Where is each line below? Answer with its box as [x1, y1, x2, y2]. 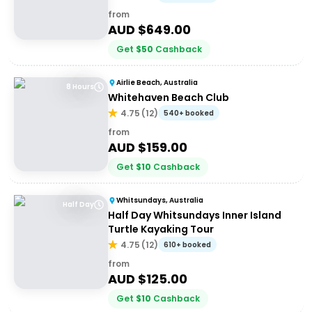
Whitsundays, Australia [116, 195, 203, 205]
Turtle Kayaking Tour [108, 222, 214, 236]
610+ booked [164, 240, 211, 250]
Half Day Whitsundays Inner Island [108, 208, 281, 222]
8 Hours [66, 81, 94, 92]
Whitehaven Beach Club [108, 91, 229, 104]
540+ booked [164, 108, 214, 118]
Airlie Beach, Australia [116, 77, 198, 88]
